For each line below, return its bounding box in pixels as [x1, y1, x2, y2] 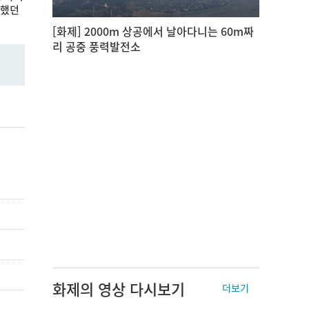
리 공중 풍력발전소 [52, 37, 141, 54]
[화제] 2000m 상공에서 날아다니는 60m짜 [52, 22, 254, 39]
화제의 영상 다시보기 [52, 277, 185, 300]
